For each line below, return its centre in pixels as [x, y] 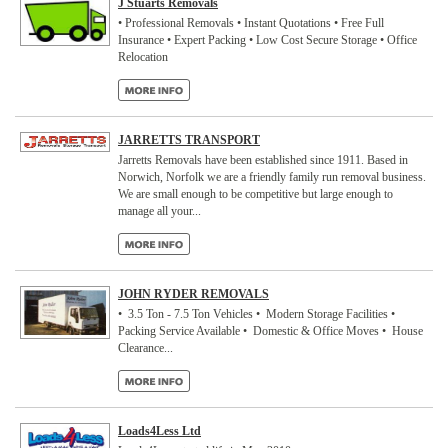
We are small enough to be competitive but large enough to [255, 194]
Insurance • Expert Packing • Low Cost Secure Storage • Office [267, 40]
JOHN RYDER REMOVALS [193, 294]
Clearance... [145, 348]
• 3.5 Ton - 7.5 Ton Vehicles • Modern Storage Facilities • [258, 314]
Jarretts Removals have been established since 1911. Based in [263, 160]
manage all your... [159, 211]
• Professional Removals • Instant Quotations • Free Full [251, 23]
